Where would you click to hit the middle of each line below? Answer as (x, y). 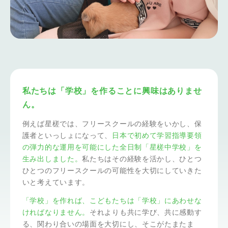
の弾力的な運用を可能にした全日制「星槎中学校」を (112, 147)
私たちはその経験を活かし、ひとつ (142, 159)
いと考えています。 (56, 182)
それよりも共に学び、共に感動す (146, 212)
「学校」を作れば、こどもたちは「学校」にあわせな (112, 201)
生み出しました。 (52, 159)
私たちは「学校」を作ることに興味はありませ (112, 91)
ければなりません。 (56, 212)
